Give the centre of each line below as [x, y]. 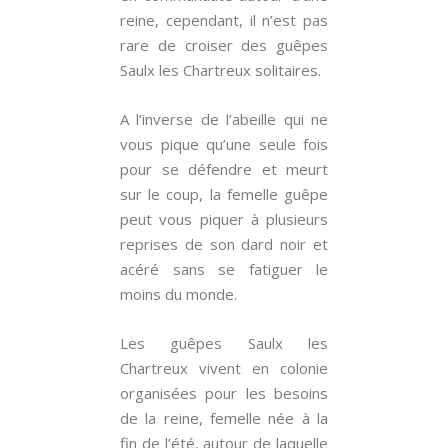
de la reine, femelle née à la [224, 418]
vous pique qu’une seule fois [224, 144]
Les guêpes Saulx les [224, 343]
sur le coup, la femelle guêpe [224, 194]
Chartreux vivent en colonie [224, 368]
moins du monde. [178, 294]
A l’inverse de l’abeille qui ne [224, 119]
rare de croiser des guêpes [224, 45]
